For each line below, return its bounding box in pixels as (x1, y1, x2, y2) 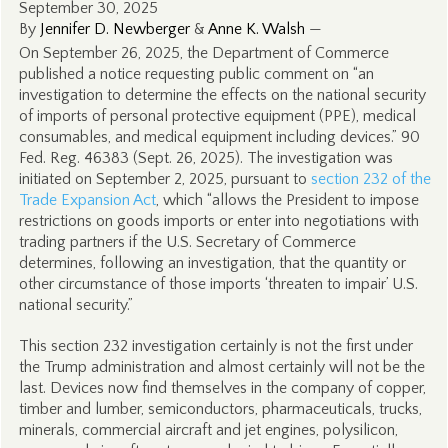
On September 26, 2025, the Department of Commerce (18, 44, 389, 62)
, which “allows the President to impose (155, 191, 419, 209)
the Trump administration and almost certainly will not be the (18, 358, 425, 376)
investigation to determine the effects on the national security (18, 86, 426, 104)
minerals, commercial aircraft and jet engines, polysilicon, (18, 421, 398, 439)
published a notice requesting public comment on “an (18, 65, 374, 83)
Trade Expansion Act (18, 191, 156, 209)
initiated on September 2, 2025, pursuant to (18, 170, 311, 188)
